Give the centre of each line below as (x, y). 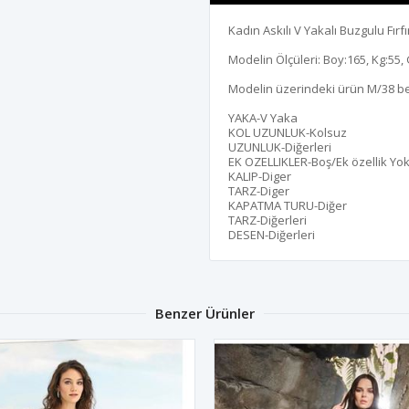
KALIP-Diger (260, 176)
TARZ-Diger (259, 190)
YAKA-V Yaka (263, 117)
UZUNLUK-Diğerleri (280, 147)
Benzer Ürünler (204, 313)
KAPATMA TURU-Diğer (288, 205)
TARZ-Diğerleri (267, 220)
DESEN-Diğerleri (272, 234)
